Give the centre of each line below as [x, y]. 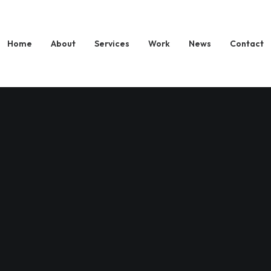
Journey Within [135, 55]
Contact [247, 44]
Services [112, 44]
